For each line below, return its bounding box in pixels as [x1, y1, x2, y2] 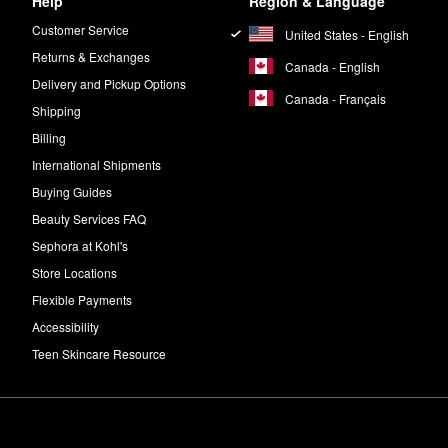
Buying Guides [32, 183, 113, 201]
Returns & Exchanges [32, 48, 151, 66]
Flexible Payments [32, 291, 133, 309]
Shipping [32, 102, 82, 120]
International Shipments [32, 156, 162, 174]
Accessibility [32, 318, 100, 336]
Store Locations [32, 264, 118, 282]
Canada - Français [284, 89, 386, 107]
